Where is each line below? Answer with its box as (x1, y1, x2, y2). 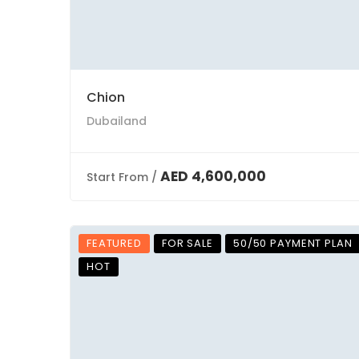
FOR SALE (161, 236, 213, 251)
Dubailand (87, 113, 147, 129)
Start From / (87, 169, 157, 185)
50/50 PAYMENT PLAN (232, 236, 353, 251)
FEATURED (87, 236, 142, 251)
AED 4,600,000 (160, 167, 266, 186)
